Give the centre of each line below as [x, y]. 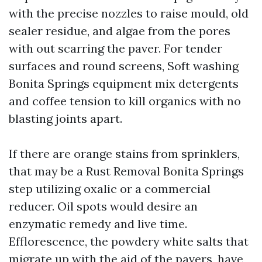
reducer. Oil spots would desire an [103, 206]
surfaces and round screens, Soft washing [124, 66]
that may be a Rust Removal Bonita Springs [126, 171]
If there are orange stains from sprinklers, [124, 154]
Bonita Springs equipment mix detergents [124, 83]
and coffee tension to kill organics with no [125, 101]
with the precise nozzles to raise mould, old [129, 13]
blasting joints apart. [65, 118]
